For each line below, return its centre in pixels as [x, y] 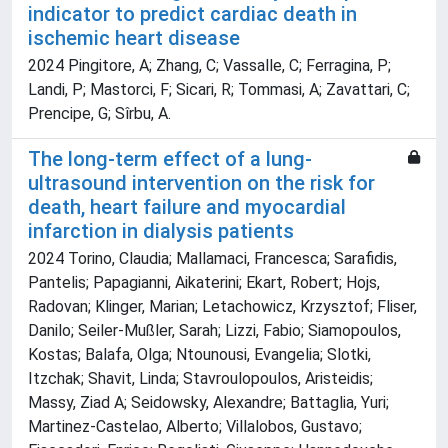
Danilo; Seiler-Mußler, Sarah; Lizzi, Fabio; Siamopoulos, [214, 331]
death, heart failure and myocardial [187, 207]
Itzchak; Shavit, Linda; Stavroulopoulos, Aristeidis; [200, 379]
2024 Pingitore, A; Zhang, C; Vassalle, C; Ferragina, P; [209, 66]
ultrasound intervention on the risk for [201, 183]
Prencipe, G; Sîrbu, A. [99, 114]
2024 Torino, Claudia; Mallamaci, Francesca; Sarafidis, [212, 259]
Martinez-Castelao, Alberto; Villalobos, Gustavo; [195, 427]
